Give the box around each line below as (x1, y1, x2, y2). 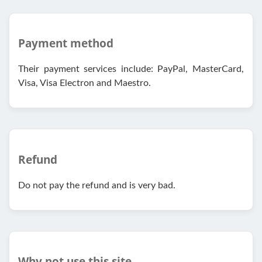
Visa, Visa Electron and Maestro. (18, 78, 151, 88)
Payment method (18, 36, 113, 51)
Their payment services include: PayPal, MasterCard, (18, 64, 244, 74)
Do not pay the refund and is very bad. (18, 180, 175, 190)
